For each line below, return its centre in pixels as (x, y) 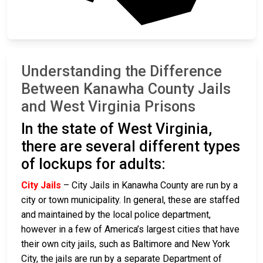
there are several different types (131, 146)
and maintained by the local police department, (116, 214)
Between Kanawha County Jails (126, 89)
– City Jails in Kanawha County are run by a (149, 185)
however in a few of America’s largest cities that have (130, 229)
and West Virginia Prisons (108, 106)
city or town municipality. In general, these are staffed (130, 200)
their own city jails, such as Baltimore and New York (126, 244)
